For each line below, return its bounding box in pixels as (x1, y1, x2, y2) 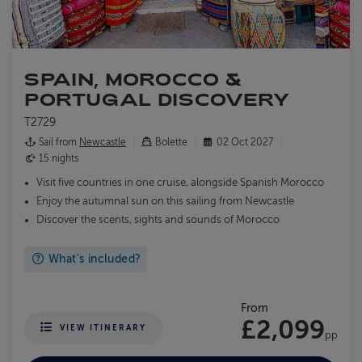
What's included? (44, 252, 141, 265)
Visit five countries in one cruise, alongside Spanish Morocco (36, 176, 324, 188)
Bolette (153, 136, 190, 148)
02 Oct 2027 (214, 136, 276, 148)
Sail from (36, 136, 79, 148)
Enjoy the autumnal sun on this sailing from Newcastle (36, 195, 294, 207)
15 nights (36, 152, 78, 164)
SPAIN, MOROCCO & (24, 68, 242, 89)
